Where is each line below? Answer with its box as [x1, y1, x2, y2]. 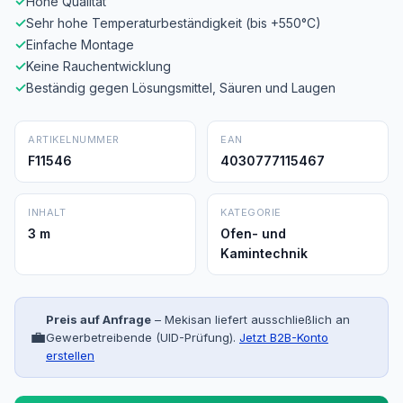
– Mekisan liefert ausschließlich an [151, 312, 350, 327]
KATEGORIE [220, 206, 282, 219]
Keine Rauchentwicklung [26, 58, 171, 74]
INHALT [28, 206, 66, 219]
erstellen [46, 348, 94, 363]
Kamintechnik [220, 246, 308, 261]
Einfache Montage [26, 37, 134, 52]
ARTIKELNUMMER [28, 133, 120, 146]
